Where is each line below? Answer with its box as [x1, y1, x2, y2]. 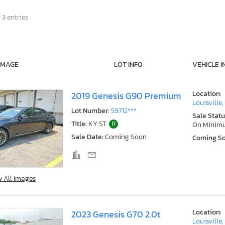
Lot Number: [71, 105, 109, 117]
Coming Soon [105, 132, 147, 143]
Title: [71, 119, 87, 130]
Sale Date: [71, 132, 103, 143]
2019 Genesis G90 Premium [71, 89, 181, 103]
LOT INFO [114, 59, 143, 70]
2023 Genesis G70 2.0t [71, 207, 160, 221]
